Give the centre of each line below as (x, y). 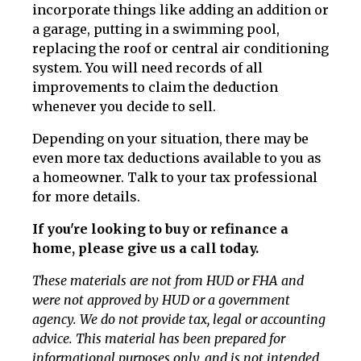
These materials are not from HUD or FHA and (168, 281)
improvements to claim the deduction (155, 87)
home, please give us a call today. (145, 249)
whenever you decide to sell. (124, 107)
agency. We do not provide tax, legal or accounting (179, 320)
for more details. (86, 197)
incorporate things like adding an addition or (180, 10)
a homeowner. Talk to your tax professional (175, 178)
